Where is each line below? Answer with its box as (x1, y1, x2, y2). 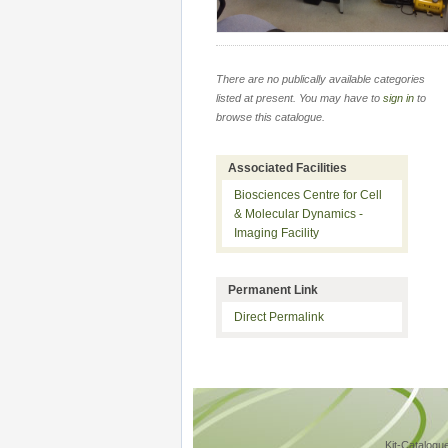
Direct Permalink (234, 310, 324, 325)
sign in (383, 92, 414, 105)
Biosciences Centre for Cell (234, 187, 382, 202)
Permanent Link (228, 283, 318, 298)
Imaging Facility (234, 225, 319, 240)
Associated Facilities (228, 160, 347, 175)
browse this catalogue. (216, 111, 325, 124)
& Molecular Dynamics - (234, 206, 363, 221)
